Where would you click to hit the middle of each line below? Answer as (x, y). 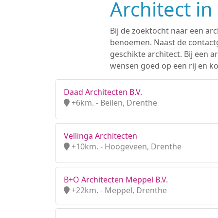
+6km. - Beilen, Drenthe (113, 103)
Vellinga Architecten (100, 136)
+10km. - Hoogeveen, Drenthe (126, 146)
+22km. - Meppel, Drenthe (118, 190)
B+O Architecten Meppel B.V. (116, 180)
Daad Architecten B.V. (103, 92)
